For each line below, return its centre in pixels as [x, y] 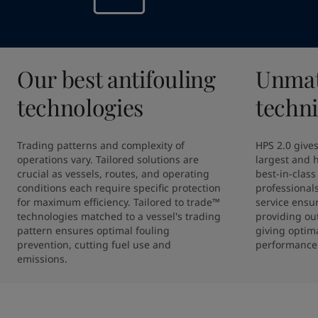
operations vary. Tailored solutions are [108, 159]
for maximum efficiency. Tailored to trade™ [119, 202]
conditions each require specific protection [119, 188]
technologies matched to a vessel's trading [119, 216]
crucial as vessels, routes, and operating [113, 174]
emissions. [42, 259]
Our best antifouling [116, 78]
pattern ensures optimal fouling [93, 230]
